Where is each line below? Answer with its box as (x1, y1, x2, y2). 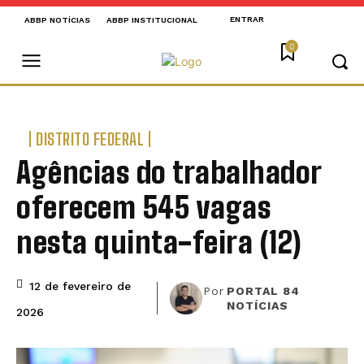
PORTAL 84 (226, 284, 300, 297)
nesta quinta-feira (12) (16, 225, 301, 261)
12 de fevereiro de (29, 279, 131, 292)
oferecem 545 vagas (16, 190, 271, 226)
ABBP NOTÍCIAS (24, 15, 90, 25)
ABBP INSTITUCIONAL (106, 15, 197, 25)
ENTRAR (230, 15, 264, 24)
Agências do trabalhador (16, 155, 322, 191)
